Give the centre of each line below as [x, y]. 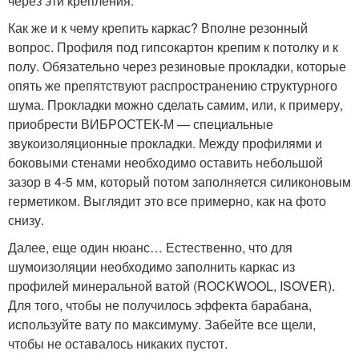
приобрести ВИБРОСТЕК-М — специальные [141, 123]
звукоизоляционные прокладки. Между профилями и [165, 143]
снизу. [26, 220]
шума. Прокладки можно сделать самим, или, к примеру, [175, 104]
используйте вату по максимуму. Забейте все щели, [162, 324]
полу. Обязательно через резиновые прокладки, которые [177, 66]
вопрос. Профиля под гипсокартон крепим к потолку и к [173, 46]
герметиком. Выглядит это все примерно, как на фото [167, 200]
